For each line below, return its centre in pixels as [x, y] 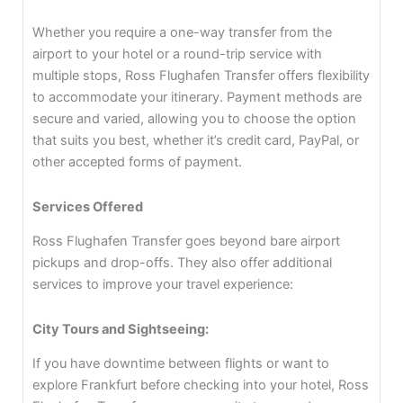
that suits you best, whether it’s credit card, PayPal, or [195, 141]
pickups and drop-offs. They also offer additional [182, 263]
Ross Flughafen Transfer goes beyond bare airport [186, 242]
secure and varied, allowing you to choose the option [194, 119]
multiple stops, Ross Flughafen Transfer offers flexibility [201, 76]
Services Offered [87, 206]
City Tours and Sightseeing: [120, 329]
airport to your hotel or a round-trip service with [177, 54]
